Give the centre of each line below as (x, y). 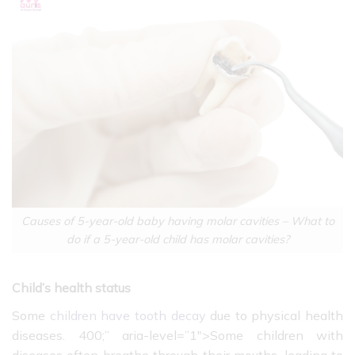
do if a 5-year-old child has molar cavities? (177, 239)
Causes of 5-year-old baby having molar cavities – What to (177, 221)
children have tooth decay (128, 316)
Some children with (277, 336)
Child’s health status (71, 288)
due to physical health (274, 316)
